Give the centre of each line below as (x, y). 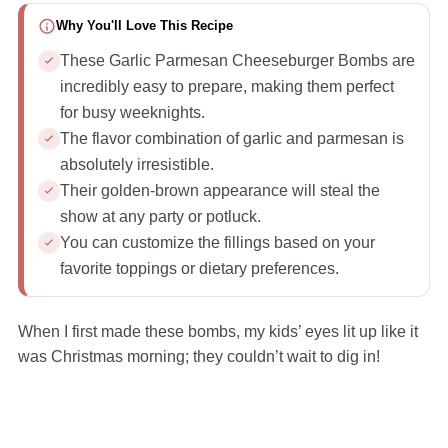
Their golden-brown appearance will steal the (219, 190)
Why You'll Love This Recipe (144, 26)
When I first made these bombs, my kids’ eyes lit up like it (217, 331)
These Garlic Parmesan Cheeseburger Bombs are (237, 60)
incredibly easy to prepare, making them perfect (226, 86)
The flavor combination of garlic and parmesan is (231, 138)
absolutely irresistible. (136, 164)
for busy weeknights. (132, 112)
